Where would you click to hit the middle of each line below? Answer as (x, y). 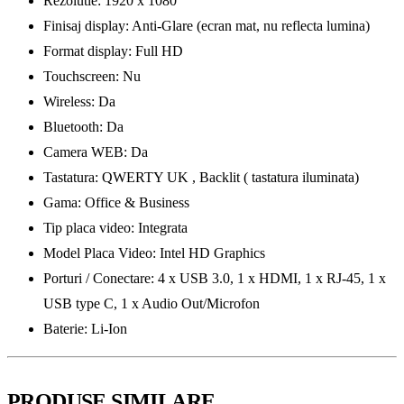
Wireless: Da (79, 101)
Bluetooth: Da (83, 126)
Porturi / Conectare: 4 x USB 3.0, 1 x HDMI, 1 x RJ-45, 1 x (215, 278)
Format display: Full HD (113, 50)
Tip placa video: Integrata (115, 227)
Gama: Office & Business (116, 202)
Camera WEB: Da (96, 151)
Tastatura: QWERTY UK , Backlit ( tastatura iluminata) (201, 177)
